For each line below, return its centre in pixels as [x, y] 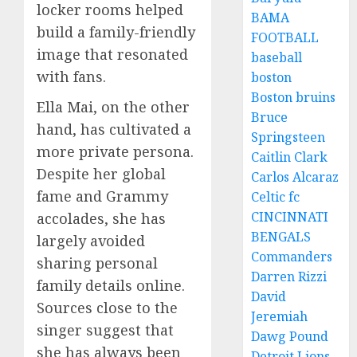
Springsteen [288, 137]
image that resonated [112, 54]
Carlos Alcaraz [295, 177]
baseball [277, 57]
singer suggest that [105, 330]
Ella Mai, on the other [113, 106]
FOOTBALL [285, 37]
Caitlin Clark [290, 157]
